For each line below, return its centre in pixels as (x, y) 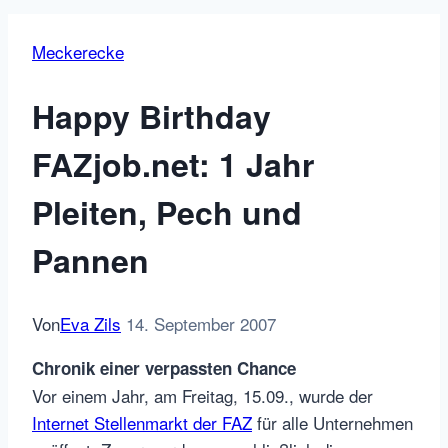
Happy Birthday (151, 115)
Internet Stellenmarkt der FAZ (142, 423)
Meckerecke (78, 52)
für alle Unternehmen (332, 423)
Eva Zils (90, 324)
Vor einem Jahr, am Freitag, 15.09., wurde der (202, 396)
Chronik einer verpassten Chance (164, 368)
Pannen (90, 259)
